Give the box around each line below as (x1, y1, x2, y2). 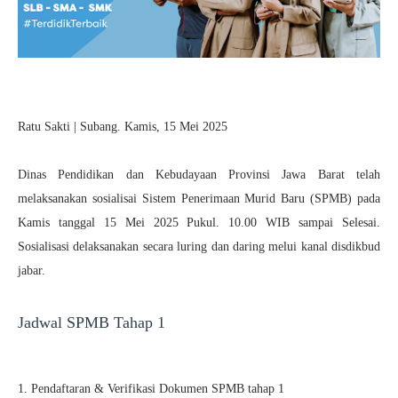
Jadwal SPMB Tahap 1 (18, 313, 165, 331)
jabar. (18, 263, 45, 277)
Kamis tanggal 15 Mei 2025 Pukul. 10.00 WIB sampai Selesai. (18, 215, 380, 229)
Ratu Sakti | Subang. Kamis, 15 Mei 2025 (18, 119, 227, 133)
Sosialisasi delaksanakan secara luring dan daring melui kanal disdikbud (18, 239, 380, 253)
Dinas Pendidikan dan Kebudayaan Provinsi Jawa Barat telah (18, 167, 380, 181)
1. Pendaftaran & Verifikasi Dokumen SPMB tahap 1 (18, 381, 284, 395)
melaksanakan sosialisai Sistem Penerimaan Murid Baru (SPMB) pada (18, 191, 380, 205)
